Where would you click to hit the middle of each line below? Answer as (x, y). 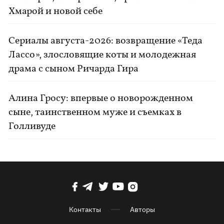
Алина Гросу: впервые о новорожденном (101, 98)
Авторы (142, 209)
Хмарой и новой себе (56, 11)
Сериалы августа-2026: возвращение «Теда (106, 41)
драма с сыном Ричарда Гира (74, 69)
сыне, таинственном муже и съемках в (95, 112)
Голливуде (32, 126)
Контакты (85, 209)
